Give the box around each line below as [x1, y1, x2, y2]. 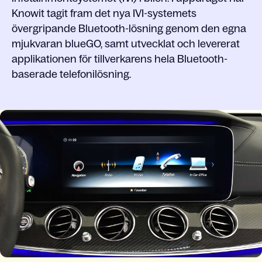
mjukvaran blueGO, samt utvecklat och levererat [12, 38, 240, 50]
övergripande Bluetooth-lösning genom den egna [12, 23, 246, 35]
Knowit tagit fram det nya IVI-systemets [12, 8, 196, 19]
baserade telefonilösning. [12, 68, 131, 80]
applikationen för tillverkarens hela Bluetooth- [12, 53, 227, 65]
